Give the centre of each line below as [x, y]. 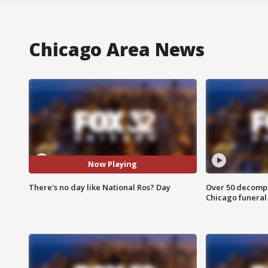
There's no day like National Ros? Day [100, 187]
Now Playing [113, 164]
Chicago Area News [117, 49]
